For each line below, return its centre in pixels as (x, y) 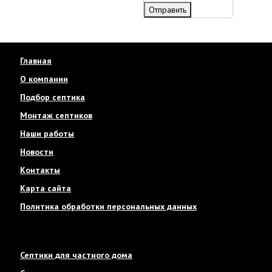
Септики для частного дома (76, 255)
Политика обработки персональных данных (108, 207)
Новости (37, 152)
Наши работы (47, 134)
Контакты (40, 170)
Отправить (168, 10)
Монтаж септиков (56, 116)
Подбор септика (53, 97)
